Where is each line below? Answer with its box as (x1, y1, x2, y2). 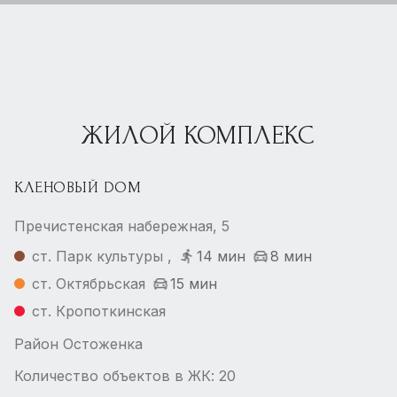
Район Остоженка (14, 335, 143, 353)
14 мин (197, 247, 245, 265)
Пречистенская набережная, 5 (14, 217, 230, 235)
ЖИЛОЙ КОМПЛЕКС (82, 121, 315, 150)
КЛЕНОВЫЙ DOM (14, 179, 142, 196)
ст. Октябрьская (32, 275, 145, 292)
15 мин (170, 275, 217, 292)
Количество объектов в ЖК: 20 (14, 367, 236, 385)
